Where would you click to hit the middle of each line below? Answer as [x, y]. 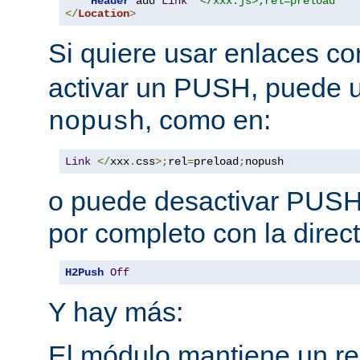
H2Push [84, 273]
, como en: [208, 120]
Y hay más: [116, 312]
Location [104, 14]
